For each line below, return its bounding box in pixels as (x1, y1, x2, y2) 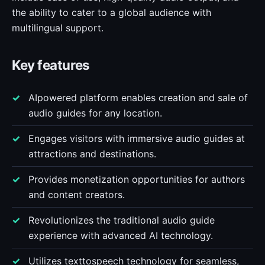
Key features (12, 57, 90, 73)
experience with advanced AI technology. (28, 230, 213, 241)
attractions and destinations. (28, 148, 156, 160)
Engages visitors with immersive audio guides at (28, 132, 245, 144)
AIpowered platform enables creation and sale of (28, 92, 248, 104)
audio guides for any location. (28, 107, 162, 119)
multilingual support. (12, 22, 104, 34)
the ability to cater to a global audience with (12, 7, 211, 18)
